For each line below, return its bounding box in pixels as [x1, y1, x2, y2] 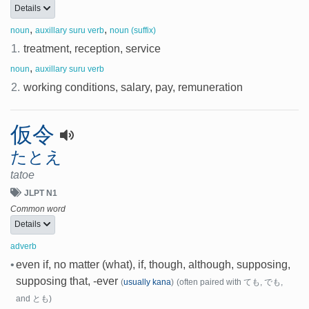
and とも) [15, 294, 52, 304]
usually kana [123, 277, 171, 288]
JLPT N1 [24, 188, 57, 198]
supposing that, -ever [15, 275, 118, 288]
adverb [10, 241, 37, 252]
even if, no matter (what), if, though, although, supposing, [15, 259, 290, 271]
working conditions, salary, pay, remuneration [23, 81, 243, 93]
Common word [10, 203, 66, 214]
